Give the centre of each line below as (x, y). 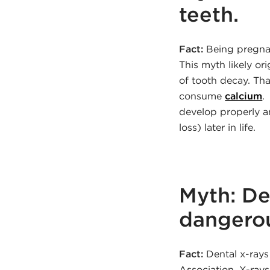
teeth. (209, 15)
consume (202, 96)
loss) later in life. (218, 127)
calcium (244, 96)
